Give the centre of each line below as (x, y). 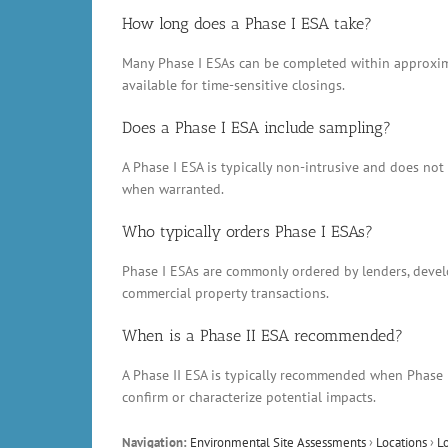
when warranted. (173, 189)
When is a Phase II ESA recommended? (262, 336)
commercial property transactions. (225, 293)
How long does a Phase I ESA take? (247, 24)
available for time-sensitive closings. (233, 85)
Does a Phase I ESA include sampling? (256, 128)
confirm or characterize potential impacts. (249, 397)
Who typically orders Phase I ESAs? (247, 232)
